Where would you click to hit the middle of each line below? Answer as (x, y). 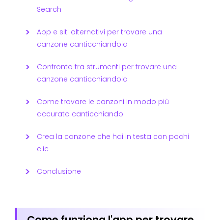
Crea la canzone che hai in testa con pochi (113, 136)
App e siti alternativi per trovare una (99, 32)
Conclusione (59, 171)
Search (49, 9)
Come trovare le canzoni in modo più (103, 101)
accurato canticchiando (80, 114)
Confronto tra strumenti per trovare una (107, 67)
